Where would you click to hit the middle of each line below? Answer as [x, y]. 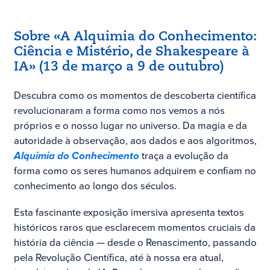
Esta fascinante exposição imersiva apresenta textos [129, 212]
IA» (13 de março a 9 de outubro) [118, 67]
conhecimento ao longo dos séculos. [95, 186]
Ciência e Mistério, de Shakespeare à [131, 52]
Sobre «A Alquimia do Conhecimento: [135, 37]
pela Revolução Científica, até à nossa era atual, [118, 258]
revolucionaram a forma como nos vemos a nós [119, 111]
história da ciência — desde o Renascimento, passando [135, 243]
